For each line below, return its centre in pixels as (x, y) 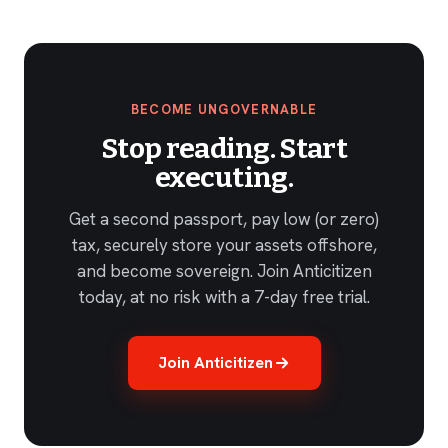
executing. (223, 178)
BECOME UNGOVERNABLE (224, 110)
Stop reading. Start (224, 149)
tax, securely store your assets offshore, (224, 245)
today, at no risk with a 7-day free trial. (224, 297)
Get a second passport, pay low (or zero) (224, 219)
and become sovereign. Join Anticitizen (224, 271)
